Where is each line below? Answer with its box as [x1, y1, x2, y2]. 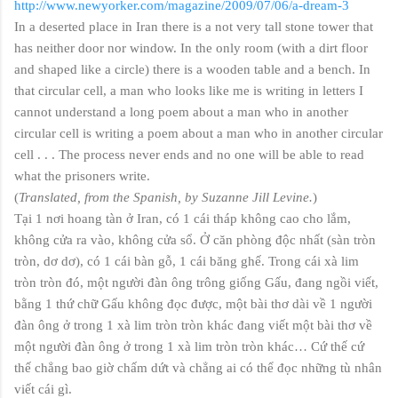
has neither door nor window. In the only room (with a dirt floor [14, 40, 368, 55]
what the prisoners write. [14, 168, 150, 183]
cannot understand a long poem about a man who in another [14, 104, 348, 119]
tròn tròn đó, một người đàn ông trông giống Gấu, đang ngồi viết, [14, 275, 378, 290]
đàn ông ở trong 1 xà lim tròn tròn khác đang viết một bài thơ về [14, 317, 372, 332]
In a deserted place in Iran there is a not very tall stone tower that [14, 19, 373, 34]
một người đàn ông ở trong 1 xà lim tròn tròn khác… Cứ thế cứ [14, 338, 364, 354]
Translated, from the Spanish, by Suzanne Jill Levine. [19, 189, 313, 204]
